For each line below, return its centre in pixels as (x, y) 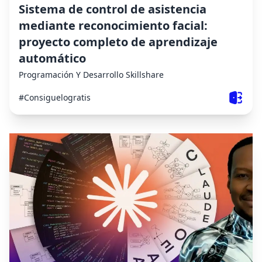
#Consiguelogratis (55, 97)
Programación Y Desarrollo (71, 74)
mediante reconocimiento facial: (113, 25)
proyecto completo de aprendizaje (118, 42)
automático (52, 58)
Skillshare (145, 74)
